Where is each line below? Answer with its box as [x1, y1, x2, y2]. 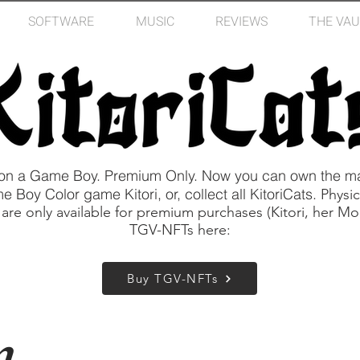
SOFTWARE [28, 12, 94, 31]
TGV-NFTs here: [129, 221, 231, 239]
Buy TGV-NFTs [127, 271, 218, 287]
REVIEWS [215, 12, 268, 31]
